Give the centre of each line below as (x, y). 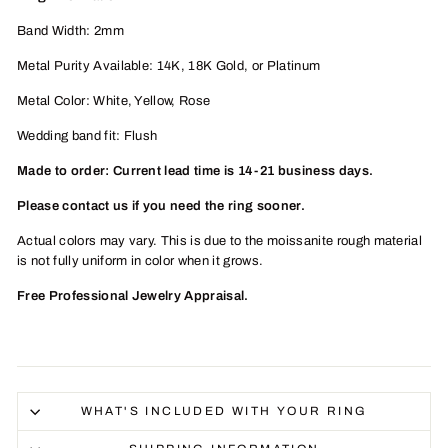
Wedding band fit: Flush (87, 136)
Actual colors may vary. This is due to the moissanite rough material (220, 241)
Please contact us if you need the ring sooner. (161, 206)
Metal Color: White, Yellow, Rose (114, 101)
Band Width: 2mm (70, 31)
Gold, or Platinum (266, 66)
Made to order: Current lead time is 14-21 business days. (195, 171)
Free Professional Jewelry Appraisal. (133, 296)
